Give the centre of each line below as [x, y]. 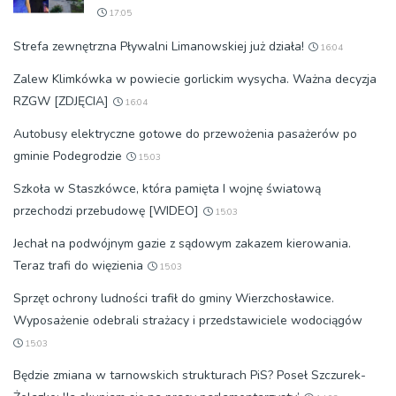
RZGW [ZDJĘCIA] [61, 102]
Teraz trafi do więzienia [78, 266]
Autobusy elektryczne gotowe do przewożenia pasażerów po [185, 134]
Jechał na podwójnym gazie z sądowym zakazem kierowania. [182, 244]
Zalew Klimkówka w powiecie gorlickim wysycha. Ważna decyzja [195, 80]
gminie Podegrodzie [68, 156]
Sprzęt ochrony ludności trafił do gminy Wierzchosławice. [174, 299]
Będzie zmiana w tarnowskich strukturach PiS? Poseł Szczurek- [190, 376]
